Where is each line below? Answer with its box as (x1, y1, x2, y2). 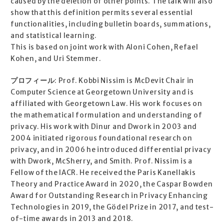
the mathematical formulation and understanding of (10, 111, 202, 120)
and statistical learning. (10, 31, 97, 40)
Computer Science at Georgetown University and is (10, 88, 194, 97)
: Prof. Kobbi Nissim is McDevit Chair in (54, 76, 194, 85)
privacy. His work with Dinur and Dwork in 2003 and (10, 122, 197, 131)
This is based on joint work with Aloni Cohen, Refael (10, 43, 198, 52)
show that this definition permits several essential (10, 8, 193, 17)
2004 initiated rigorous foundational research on (10, 134, 192, 143)
